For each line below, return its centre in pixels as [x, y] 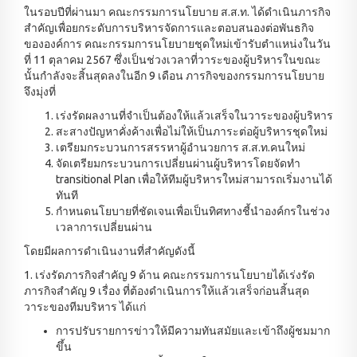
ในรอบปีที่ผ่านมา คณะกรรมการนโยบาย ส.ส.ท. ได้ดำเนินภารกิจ [177, 12]
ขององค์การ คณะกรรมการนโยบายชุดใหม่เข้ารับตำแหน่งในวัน [177, 44]
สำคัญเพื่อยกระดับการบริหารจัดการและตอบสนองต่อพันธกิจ [169, 28]
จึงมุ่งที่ [40, 92]
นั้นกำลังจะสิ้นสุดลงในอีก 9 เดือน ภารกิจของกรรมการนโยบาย [174, 76]
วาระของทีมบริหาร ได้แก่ [85, 307]
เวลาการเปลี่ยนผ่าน [104, 228]
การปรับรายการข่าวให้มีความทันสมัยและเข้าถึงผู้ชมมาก [193, 331]
